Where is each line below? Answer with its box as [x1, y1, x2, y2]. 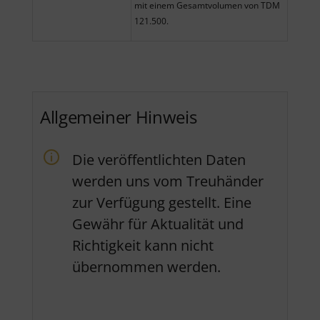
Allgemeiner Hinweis [40, 105, 197, 129]
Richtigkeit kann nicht [72, 236, 214, 256]
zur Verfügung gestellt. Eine [72, 193, 251, 213]
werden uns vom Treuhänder [72, 171, 264, 191]
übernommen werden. [72, 257, 221, 277]
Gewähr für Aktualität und [72, 214, 244, 234]
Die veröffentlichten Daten [72, 150, 246, 170]
